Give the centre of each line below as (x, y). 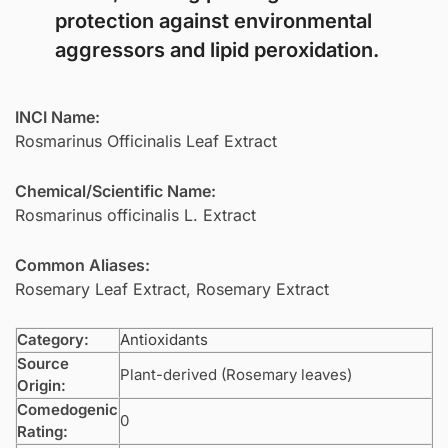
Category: (53, 339)
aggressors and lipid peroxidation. (217, 50)
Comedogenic (67, 409)
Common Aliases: (82, 264)
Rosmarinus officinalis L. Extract (135, 214)
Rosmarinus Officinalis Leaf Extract (146, 141)
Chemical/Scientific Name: (115, 190)
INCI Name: (57, 117)
